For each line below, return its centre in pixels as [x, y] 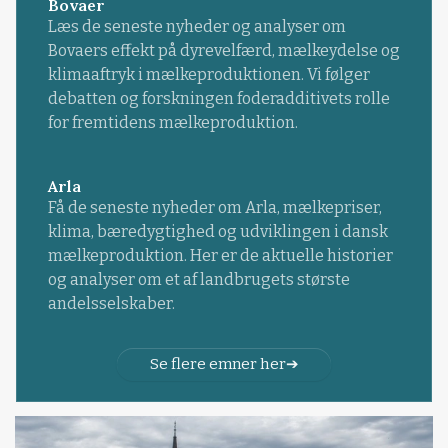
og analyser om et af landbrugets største [198, 280]
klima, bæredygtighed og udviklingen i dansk [217, 232]
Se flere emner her [217, 363]
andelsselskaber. [111, 304]
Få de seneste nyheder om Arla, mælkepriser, [214, 208]
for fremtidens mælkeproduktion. [172, 123]
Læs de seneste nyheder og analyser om [196, 27]
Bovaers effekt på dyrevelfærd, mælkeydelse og [223, 51]
